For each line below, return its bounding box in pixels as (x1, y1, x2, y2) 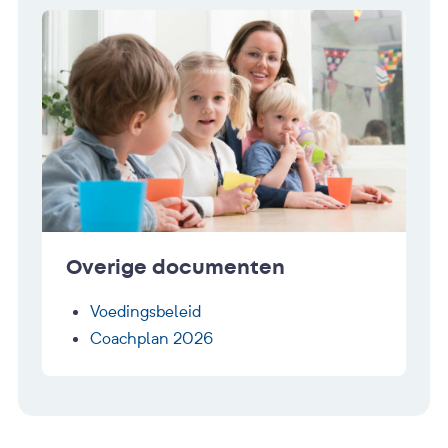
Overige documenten (66, 254, 285, 282)
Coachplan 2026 (90, 328, 213, 349)
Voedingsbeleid (90, 301, 201, 322)
